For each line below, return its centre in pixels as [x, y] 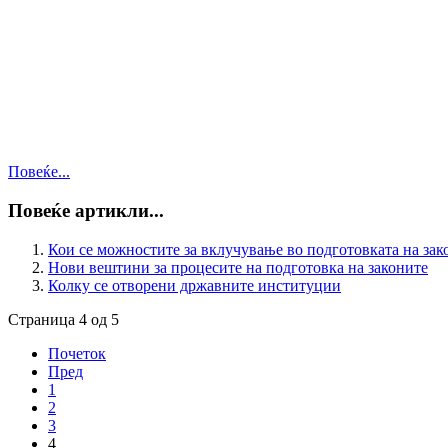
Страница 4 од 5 [63, 319]
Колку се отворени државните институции [194, 285]
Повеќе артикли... [86, 211]
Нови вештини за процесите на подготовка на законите [238, 267]
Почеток [77, 353]
